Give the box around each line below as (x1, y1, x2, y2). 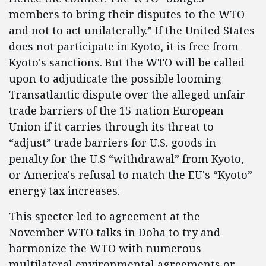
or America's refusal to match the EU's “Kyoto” (9, 167, 252, 182)
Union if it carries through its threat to (9, 119, 214, 134)
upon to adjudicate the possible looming (9, 71, 221, 85)
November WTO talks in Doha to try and (9, 225, 220, 239)
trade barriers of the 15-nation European (9, 103, 224, 118)
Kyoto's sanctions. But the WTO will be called (9, 55, 245, 69)
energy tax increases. (9, 183, 120, 198)
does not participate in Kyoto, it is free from (9, 39, 239, 53)
